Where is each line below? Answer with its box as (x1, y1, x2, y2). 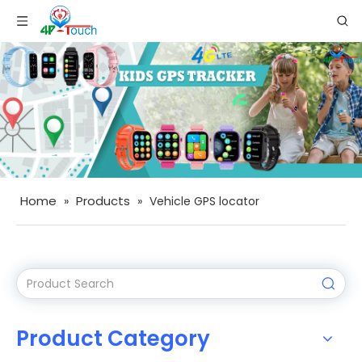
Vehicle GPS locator (149, 193, 259, 209)
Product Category (16, 324, 210, 353)
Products (76, 192, 130, 209)
